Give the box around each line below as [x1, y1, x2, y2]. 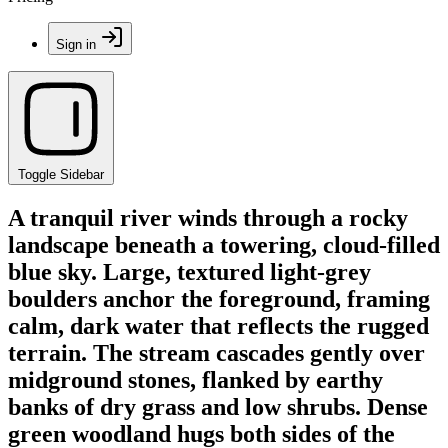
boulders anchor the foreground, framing [8, 285, 430, 312]
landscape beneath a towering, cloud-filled [8, 231, 440, 258]
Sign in [56, 37, 96, 52]
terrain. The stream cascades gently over [8, 339, 425, 366]
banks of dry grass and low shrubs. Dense [8, 393, 428, 420]
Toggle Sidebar [18, 167, 104, 182]
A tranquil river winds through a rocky [8, 204, 408, 231]
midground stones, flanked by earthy [8, 366, 383, 393]
